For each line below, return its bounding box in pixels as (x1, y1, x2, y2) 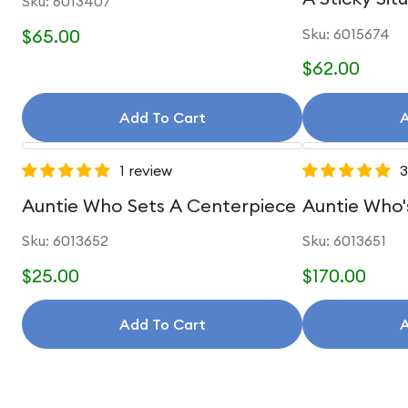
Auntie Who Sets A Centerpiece (22, 193, 296, 217)
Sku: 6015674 (302, 24, 390, 43)
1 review (119, 161, 172, 179)
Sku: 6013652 (22, 231, 108, 250)
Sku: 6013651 (302, 231, 386, 250)
